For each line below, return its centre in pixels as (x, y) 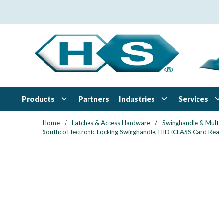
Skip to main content (50, 13)
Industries (137, 99)
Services (193, 99)
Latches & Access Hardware (111, 123)
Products (38, 99)
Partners (94, 99)
